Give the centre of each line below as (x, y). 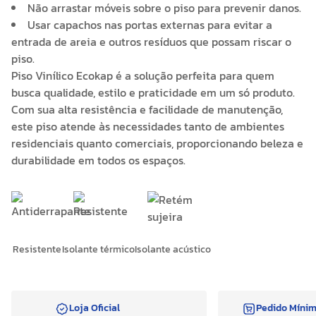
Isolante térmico (98, 250)
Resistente (37, 250)
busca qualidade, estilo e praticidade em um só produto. (153, 93)
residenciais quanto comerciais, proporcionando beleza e (157, 144)
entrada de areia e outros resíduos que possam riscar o (151, 42)
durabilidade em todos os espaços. (98, 160)
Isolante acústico (173, 250)
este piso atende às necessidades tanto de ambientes (148, 127)
